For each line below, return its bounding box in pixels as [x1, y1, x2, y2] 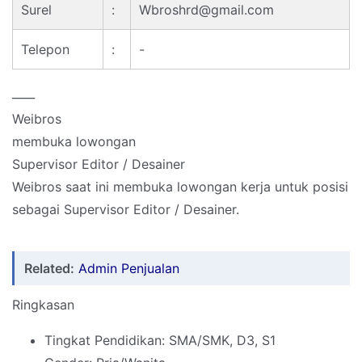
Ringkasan [12, 297, 74, 314]
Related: [24, 260, 74, 277]
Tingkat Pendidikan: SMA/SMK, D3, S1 [44, 332, 276, 349]
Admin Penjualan [78, 260, 179, 277]
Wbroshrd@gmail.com [139, 2, 278, 18]
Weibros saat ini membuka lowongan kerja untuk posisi [12, 179, 348, 196]
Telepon [21, 41, 69, 57]
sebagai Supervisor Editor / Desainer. [12, 201, 239, 218]
